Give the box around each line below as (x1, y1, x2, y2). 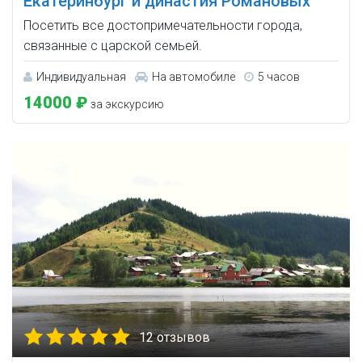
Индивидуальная (36, 70, 126, 84)
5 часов (258, 70, 300, 84)
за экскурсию (88, 98, 164, 112)
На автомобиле (152, 70, 235, 84)
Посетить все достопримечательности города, (23, 18, 302, 34)
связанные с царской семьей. (23, 38, 202, 54)
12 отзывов (139, 330, 210, 346)
